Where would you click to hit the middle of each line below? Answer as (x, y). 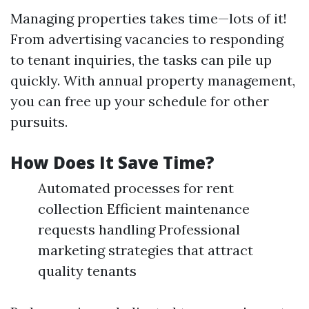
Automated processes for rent (136, 188)
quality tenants (87, 271)
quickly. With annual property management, (153, 80)
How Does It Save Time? (112, 162)
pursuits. (39, 122)
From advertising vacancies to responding (147, 39)
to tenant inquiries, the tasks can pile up (141, 60)
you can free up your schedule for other (140, 101)
